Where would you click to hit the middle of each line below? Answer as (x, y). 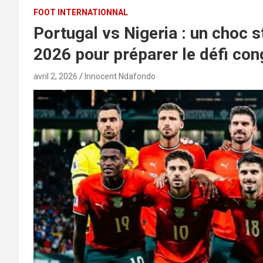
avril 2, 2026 (55, 76)
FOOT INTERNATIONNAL (81, 12)
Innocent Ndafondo (120, 76)
